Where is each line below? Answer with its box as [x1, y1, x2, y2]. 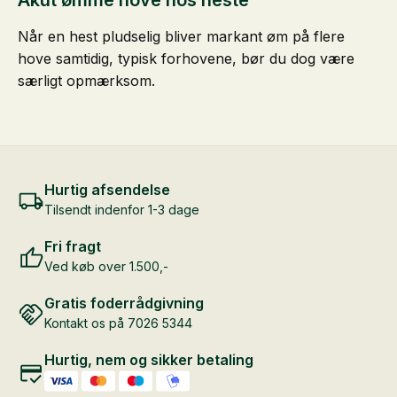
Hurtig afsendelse [44, 181, 170, 199]
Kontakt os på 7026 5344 [44, 315, 192, 331]
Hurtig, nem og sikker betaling [44, 351, 253, 370]
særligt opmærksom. [18, 72, 155, 90]
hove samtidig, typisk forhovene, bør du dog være [18, 50, 354, 68]
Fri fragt [44, 237, 101, 256]
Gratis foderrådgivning [44, 294, 204, 313]
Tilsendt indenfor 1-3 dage [44, 202, 199, 218]
